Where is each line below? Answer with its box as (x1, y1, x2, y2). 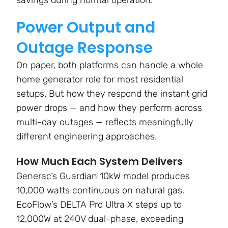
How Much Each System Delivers (16, 154, 183, 169)
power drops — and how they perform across (16, 102, 202, 114)
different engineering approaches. (16, 131, 157, 142)
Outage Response (16, 37, 153, 59)
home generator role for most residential (16, 74, 183, 85)
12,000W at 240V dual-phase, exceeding (16, 213, 183, 225)
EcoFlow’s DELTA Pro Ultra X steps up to (16, 199, 182, 211)
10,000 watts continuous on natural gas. (16, 185, 184, 196)
